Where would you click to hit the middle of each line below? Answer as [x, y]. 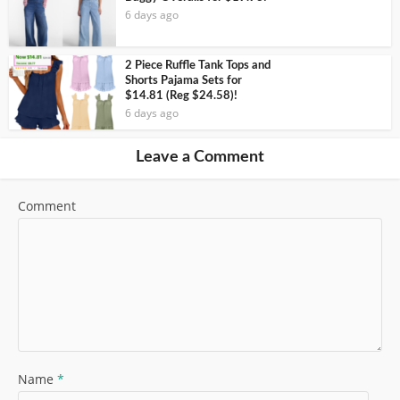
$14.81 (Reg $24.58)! [181, 96]
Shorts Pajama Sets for [183, 80]
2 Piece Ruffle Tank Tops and [198, 65]
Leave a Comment [200, 157]
